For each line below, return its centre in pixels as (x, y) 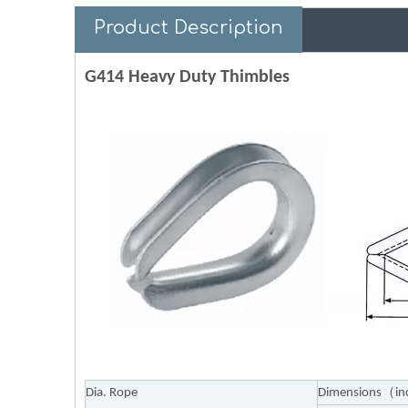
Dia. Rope (112, 393)
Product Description (189, 28)
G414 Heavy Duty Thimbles (189, 77)
